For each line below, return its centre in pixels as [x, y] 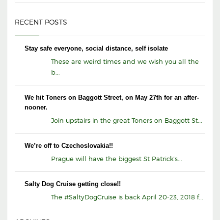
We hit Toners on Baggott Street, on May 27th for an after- [112, 98]
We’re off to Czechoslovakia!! [69, 146]
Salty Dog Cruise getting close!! [73, 184]
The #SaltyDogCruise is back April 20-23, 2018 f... [127, 197]
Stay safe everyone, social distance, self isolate [96, 49]
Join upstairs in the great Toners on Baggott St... [127, 121]
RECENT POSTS [41, 22]
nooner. [36, 108]
